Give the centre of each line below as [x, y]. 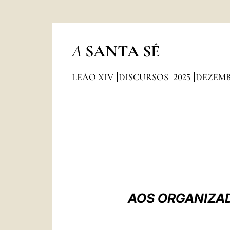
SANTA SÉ [122, 51]
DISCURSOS [144, 77]
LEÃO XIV [93, 77]
